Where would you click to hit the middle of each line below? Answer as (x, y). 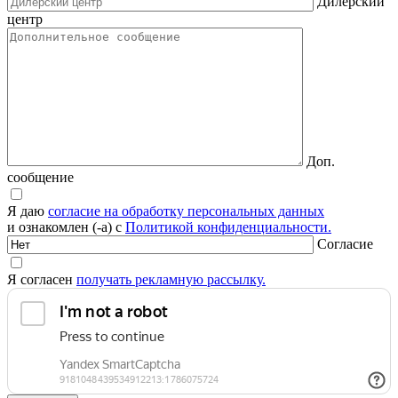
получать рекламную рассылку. (171, 280)
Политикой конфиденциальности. (228, 227)
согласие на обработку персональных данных (186, 211)
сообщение (40, 178)
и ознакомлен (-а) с (66, 227)
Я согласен (42, 280)
